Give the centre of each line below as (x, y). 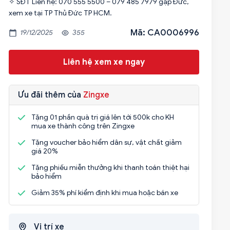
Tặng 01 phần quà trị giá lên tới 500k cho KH (102, 117)
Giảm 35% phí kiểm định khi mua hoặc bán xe (104, 193)
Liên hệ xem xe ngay (104, 62)
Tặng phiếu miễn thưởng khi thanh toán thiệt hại (110, 168)
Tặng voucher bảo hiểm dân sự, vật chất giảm (106, 142)
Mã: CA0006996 (165, 33)
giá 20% (44, 151)
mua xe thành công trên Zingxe (83, 126)
